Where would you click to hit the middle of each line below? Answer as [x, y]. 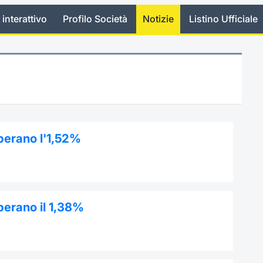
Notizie [159, 19]
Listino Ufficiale [224, 19]
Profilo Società [95, 19]
